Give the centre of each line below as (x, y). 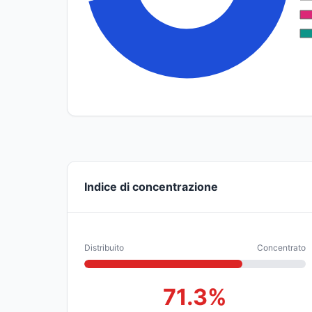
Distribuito (104, 248)
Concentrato (281, 248)
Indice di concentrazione (151, 187)
